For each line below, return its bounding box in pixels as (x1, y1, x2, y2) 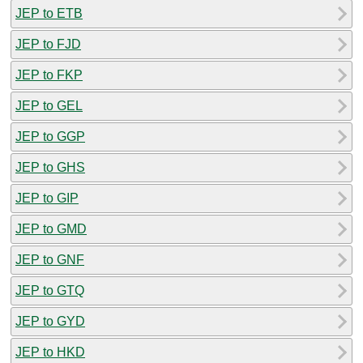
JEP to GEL (15, 98, 83, 113)
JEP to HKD (15, 344, 85, 359)
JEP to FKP (15, 67, 83, 82)
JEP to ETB (15, 6, 83, 20)
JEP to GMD (15, 221, 87, 236)
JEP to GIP (15, 190, 79, 205)
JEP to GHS (15, 160, 85, 174)
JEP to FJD (15, 36, 81, 51)
